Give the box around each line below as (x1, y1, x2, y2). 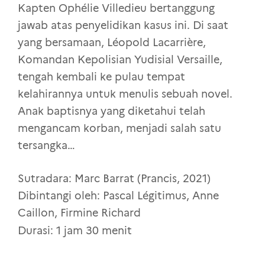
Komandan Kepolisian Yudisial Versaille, (18, 53, 222, 66)
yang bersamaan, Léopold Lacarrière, (18, 35, 206, 49)
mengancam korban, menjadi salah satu (18, 121, 221, 135)
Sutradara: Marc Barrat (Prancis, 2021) (18, 172, 211, 185)
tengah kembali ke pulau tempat (18, 70, 185, 83)
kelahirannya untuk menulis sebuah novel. (18, 87, 232, 101)
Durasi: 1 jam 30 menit (18, 224, 132, 237)
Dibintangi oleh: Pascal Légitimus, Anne (18, 189, 219, 202)
